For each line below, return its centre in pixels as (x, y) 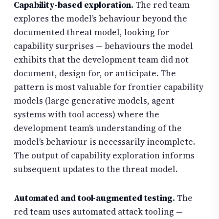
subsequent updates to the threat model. (96, 169)
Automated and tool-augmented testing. (94, 198)
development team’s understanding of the (98, 128)
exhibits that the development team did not (101, 59)
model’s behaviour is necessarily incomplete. (104, 142)
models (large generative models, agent (94, 100)
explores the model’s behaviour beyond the (100, 18)
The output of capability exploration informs (104, 155)
